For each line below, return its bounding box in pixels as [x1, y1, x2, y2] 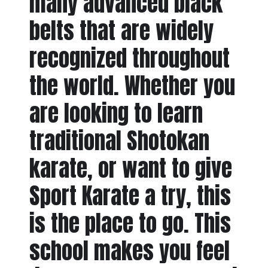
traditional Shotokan [29, 124, 209, 158]
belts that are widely [29, 14, 214, 48]
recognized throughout [29, 41, 230, 75]
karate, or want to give [29, 151, 232, 185]
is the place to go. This [29, 206, 231, 240]
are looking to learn [29, 96, 203, 130]
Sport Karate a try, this [29, 179, 231, 213]
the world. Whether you [29, 69, 235, 103]
